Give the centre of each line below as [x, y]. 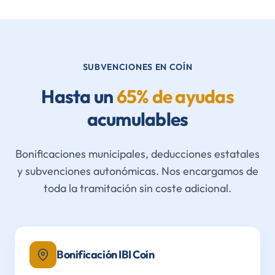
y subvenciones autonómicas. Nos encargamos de [137, 171]
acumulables [137, 119]
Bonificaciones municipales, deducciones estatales [137, 154]
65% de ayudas [175, 96]
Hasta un [79, 96]
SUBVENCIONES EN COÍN [137, 67]
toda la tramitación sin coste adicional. [137, 188]
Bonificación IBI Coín [106, 254]
